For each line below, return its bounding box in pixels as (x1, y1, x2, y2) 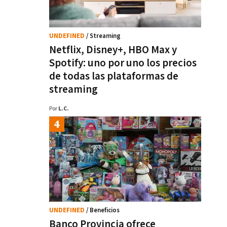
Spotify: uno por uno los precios (49, 56, 197, 70)
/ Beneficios (86, 206, 120, 215)
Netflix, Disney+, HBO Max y (49, 43, 177, 57)
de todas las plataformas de (49, 69, 178, 83)
